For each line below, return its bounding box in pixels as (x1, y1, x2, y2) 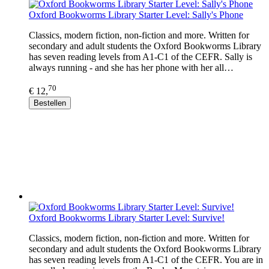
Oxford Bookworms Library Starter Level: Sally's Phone (29, 10, 243, 20)
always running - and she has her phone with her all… (29, 62, 234, 73)
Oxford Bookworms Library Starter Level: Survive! (29, 212, 225, 223)
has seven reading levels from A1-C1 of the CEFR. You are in (29, 254, 263, 265)
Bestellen (34, 98, 66, 107)
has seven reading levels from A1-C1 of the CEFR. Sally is (29, 52, 252, 62)
